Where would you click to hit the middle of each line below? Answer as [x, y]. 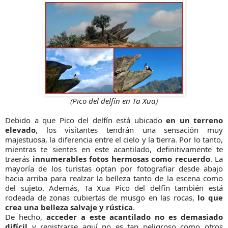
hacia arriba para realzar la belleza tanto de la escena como [114, 178]
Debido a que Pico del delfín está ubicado [85, 120]
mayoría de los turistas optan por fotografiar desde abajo [114, 169]
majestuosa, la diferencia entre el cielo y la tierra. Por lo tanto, [114, 140]
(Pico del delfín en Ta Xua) [114, 101]
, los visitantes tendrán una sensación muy [129, 130]
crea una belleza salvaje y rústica [69, 207]
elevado [20, 130]
